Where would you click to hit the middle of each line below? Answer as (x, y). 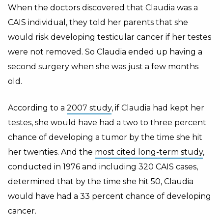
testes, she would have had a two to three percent (107, 123)
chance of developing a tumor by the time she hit (105, 137)
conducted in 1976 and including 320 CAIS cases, (103, 167)
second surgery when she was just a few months (103, 67)
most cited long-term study (149, 152)
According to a (37, 108)
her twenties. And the (51, 152)
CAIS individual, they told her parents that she (98, 22)
